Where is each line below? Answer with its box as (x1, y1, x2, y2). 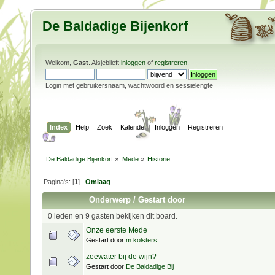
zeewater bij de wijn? (86, 252, 157, 261)
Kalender (120, 123, 147, 131)
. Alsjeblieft (88, 59, 121, 66)
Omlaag (85, 177, 111, 185)
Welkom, (45, 59, 73, 66)
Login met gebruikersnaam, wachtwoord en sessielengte (45, 82, 213, 89)
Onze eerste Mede (86, 225, 147, 234)
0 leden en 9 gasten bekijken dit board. (47, 211, 177, 220)
